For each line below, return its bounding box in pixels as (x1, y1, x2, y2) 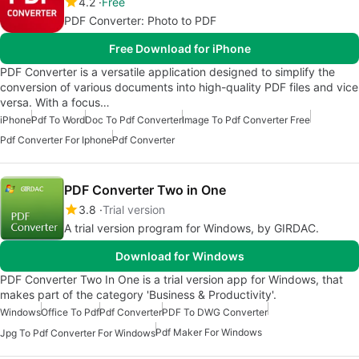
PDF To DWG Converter (162, 305, 268, 318)
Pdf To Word (31, 113, 85, 126)
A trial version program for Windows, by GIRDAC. (64, 220, 319, 235)
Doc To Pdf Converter (85, 113, 182, 126)
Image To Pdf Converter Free (182, 113, 310, 126)
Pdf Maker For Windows (155, 325, 262, 338)
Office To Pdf (41, 305, 99, 318)
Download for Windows (115, 248, 244, 263)
